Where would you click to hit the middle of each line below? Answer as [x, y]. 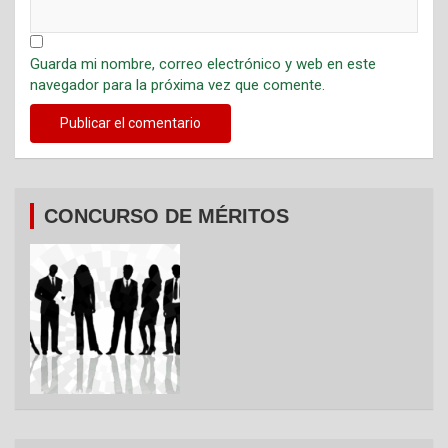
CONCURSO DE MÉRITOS [166, 215]
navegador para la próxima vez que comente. [177, 84]
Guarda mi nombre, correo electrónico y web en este [203, 63]
